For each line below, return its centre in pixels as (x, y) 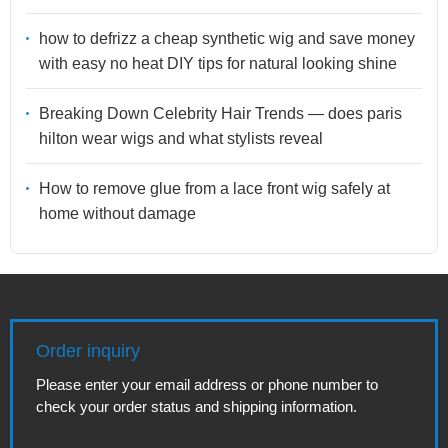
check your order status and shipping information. (196, 406)
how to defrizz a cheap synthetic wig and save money (227, 38)
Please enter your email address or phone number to (207, 384)
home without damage (117, 213)
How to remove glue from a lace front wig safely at (214, 188)
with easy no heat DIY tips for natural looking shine (218, 63)
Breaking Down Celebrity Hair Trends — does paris (220, 113)
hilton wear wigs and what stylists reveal (181, 138)
